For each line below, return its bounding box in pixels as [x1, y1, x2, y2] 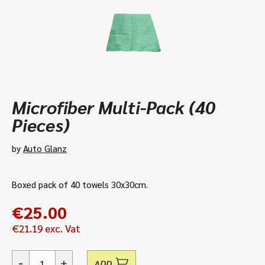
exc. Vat [43, 222, 80, 235]
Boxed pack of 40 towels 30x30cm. [12, 179, 148, 190]
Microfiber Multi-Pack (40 [12, 95, 215, 119]
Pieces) [12, 113, 70, 137]
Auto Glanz [23, 143, 67, 154]
